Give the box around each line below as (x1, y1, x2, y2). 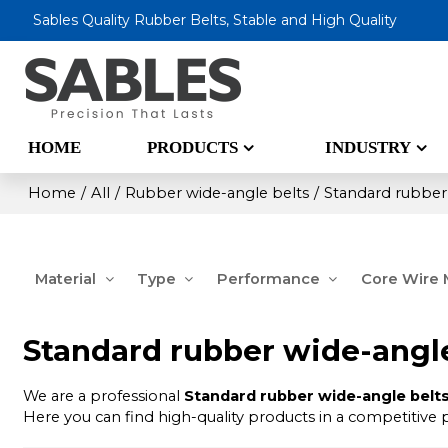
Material (35, 269, 97, 288)
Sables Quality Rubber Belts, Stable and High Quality (33, 11, 398, 29)
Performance (216, 269, 320, 288)
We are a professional (23, 387, 185, 406)
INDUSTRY (325, 137, 412, 157)
